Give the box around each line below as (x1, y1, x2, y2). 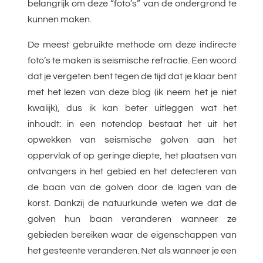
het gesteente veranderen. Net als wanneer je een (27, 246, 237, 256)
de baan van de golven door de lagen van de (27, 183, 237, 193)
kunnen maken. (27, 15, 92, 25)
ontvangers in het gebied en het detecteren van (27, 167, 237, 177)
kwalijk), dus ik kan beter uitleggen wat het (27, 103, 237, 113)
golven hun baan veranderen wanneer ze (27, 214, 237, 224)
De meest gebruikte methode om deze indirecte (27, 40, 237, 50)
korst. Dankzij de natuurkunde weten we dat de (27, 198, 237, 208)
